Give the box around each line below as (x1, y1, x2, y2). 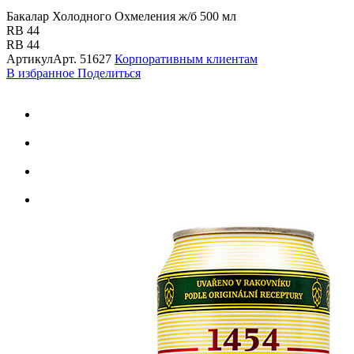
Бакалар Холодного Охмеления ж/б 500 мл (6, 9, 236, 23)
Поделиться (77, 66, 141, 80)
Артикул (6, 51, 53, 66)
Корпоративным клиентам (115, 51, 258, 66)
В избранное (6, 66, 77, 80)
